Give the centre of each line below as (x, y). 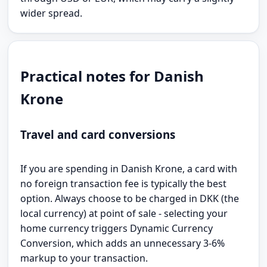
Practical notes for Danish (112, 76)
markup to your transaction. (84, 258)
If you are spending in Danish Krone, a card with (129, 169)
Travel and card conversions (98, 135)
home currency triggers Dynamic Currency (117, 229)
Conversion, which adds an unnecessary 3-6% (123, 243)
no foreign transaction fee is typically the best (124, 184)
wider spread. (52, 13)
